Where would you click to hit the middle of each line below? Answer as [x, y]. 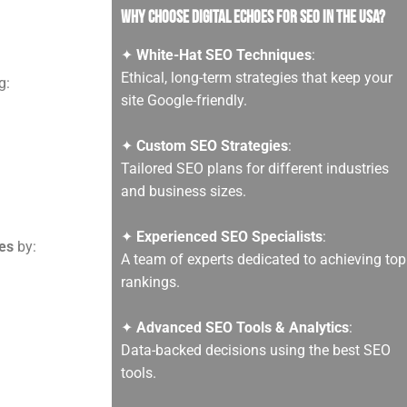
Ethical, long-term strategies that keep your [257, 77]
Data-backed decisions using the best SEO [256, 350]
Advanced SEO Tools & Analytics [243, 327]
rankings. [151, 282]
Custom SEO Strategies [213, 145]
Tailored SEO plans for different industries [255, 168]
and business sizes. [184, 191]
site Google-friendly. [184, 100]
